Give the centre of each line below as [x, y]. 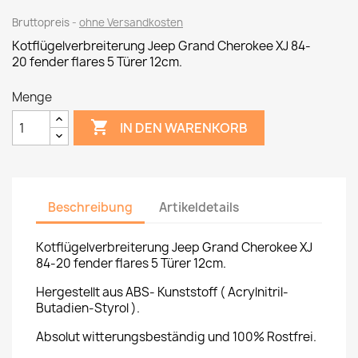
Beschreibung [90, 207]
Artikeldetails [199, 207]
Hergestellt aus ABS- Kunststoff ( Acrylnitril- [162, 292]
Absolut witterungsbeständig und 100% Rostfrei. [177, 337]
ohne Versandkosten [131, 22]
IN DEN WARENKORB [184, 127]
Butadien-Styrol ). [88, 308]
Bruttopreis [42, 22]
